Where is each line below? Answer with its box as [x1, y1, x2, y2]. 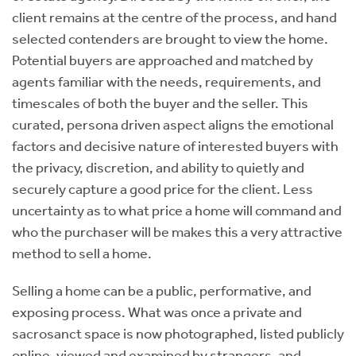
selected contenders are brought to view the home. [12, 30, 328, 48]
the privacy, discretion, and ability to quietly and [12, 159, 304, 176]
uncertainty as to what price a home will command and [12, 202, 342, 219]
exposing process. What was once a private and [12, 304, 302, 321]
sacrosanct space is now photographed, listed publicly [12, 325, 344, 342]
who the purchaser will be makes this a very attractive [12, 223, 342, 241]
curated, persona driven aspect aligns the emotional [12, 116, 334, 133]
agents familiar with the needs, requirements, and [12, 73, 321, 91]
